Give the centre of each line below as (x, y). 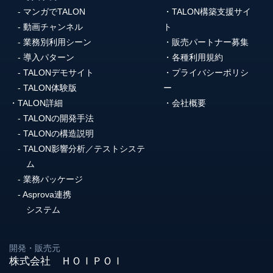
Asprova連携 (47, 194)
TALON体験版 (50, 87)
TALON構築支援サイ (212, 11)
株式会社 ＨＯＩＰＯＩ (66, 261)
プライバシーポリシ (211, 72)
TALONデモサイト (58, 72)
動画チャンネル (53, 27)
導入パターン (49, 57)
